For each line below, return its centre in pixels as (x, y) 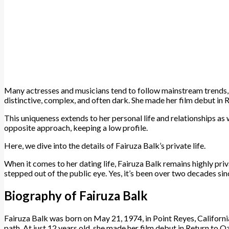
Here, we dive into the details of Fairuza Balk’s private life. (105, 146)
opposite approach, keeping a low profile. (76, 128)
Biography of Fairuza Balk (76, 195)
